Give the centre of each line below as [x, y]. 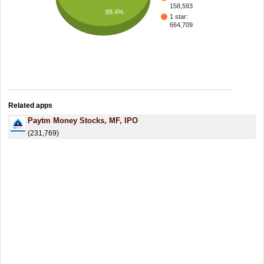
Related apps [30, 105]
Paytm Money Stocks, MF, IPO [83, 121]
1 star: [179, 17]
